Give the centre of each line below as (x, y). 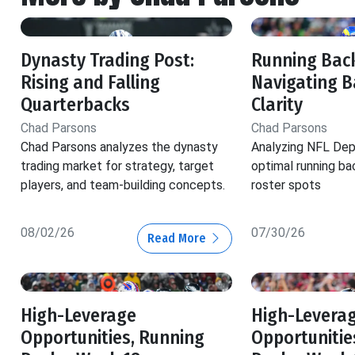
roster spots (286, 185)
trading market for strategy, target (117, 166)
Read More (178, 239)
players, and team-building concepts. (123, 185)
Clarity (277, 105)
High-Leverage (78, 316)
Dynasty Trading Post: (107, 61)
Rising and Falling (90, 83)
